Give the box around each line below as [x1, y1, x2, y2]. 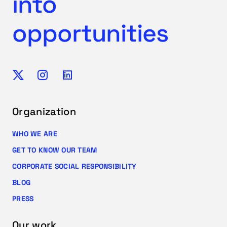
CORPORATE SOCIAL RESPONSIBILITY [12, 162, 137, 171]
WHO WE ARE [12, 129, 57, 138]
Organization [12, 104, 76, 118]
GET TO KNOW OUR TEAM [12, 145, 97, 155]
